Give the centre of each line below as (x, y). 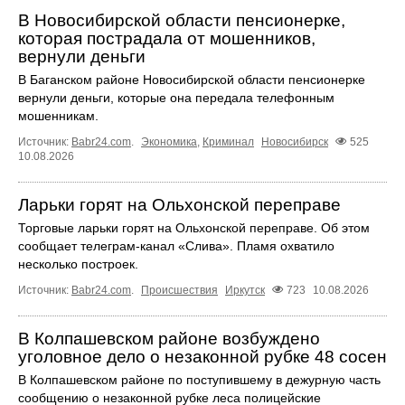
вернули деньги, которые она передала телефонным (176, 97)
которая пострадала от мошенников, (167, 38)
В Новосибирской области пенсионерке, (182, 20)
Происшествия (179, 290)
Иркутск (245, 290)
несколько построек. (78, 264)
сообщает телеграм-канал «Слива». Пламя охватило (176, 245)
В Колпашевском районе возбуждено (169, 338)
